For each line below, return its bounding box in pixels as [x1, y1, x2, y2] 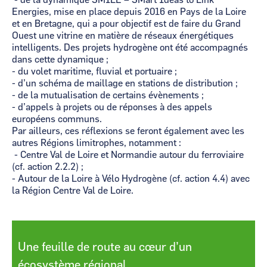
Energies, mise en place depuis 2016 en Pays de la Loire [12, 7, 246, 17]
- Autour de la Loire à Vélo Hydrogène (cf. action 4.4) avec [12, 174, 250, 184]
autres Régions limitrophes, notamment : [12, 138, 181, 148]
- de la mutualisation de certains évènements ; [12, 91, 206, 100]
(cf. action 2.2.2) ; [12, 162, 86, 172]
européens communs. [12, 114, 104, 124]
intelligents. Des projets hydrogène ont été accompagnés [12, 43, 248, 52]
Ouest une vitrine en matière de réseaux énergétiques [12, 31, 234, 41]
